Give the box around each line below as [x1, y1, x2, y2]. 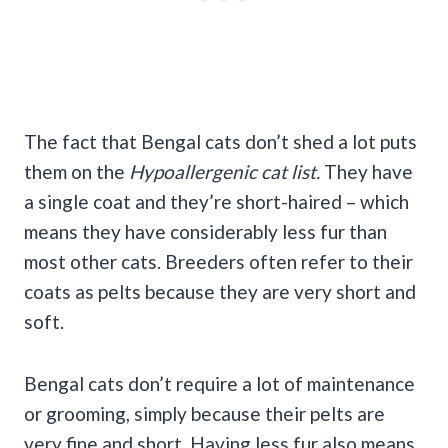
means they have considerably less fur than [24, 220, 387, 244]
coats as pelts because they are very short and [24, 280, 416, 304]
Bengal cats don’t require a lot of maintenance [24, 372, 415, 396]
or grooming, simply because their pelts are [24, 402, 385, 426]
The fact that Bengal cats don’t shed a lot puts [24, 130, 417, 154]
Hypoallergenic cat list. [129, 160, 324, 184]
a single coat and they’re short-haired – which [24, 190, 409, 214]
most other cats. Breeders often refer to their [24, 250, 413, 274]
